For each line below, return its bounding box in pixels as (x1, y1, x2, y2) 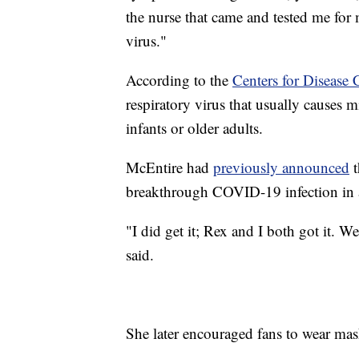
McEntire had (126, 157, 213, 178)
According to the (126, 70, 232, 91)
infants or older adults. (126, 118, 263, 139)
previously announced (213, 157, 349, 178)
